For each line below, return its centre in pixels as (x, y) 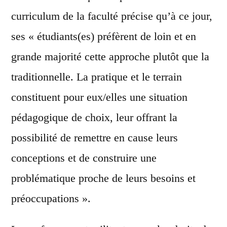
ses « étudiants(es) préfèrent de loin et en (104, 36)
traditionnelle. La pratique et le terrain (97, 77)
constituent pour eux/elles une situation (99, 97)
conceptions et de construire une (84, 158)
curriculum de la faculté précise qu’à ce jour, (112, 16)
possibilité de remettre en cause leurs (94, 138)
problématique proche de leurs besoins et (103, 178)
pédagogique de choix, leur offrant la (94, 118)
